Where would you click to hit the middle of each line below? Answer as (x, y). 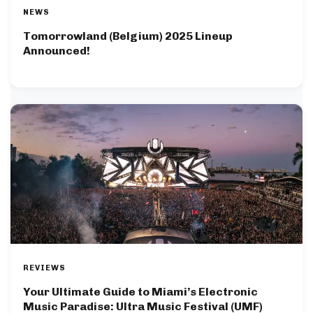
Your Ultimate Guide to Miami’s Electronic (140, 291)
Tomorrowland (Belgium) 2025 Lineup (128, 36)
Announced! (57, 50)
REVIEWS (44, 268)
